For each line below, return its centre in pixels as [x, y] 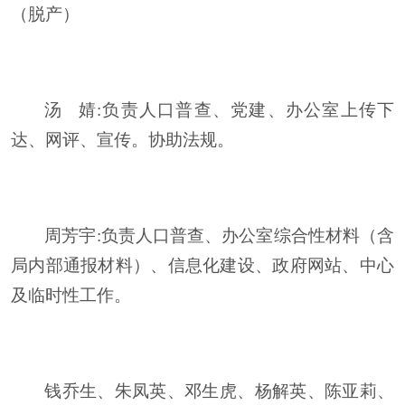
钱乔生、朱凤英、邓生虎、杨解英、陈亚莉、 [219, 391]
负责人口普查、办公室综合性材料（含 [248, 235]
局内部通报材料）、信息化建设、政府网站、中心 [202, 265]
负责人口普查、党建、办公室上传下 [248, 110]
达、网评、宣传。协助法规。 [122, 140]
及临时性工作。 [71, 295]
